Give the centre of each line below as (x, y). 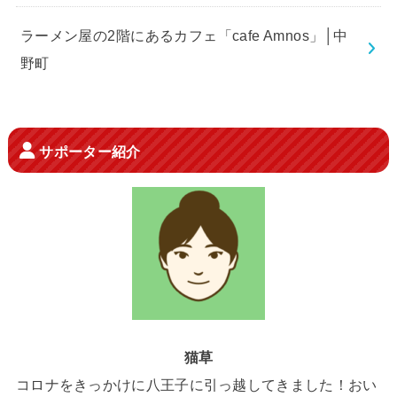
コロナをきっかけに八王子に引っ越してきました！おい (196, 384)
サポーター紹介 (90, 151)
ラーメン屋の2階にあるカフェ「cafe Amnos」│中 (184, 35)
